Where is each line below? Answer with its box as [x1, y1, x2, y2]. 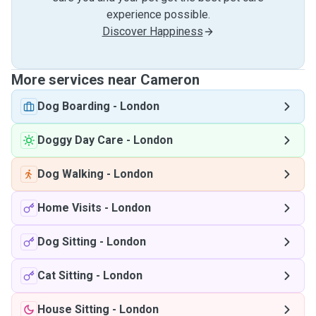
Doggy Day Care [37, 133, 123, 147]
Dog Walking [37, 167, 104, 181]
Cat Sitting [37, 269, 93, 282]
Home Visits [37, 201, 102, 214]
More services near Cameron [11, 71, 200, 88]
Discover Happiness [102, 25, 203, 38]
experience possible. [106, 8, 210, 21]
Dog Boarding [37, 99, 110, 113]
